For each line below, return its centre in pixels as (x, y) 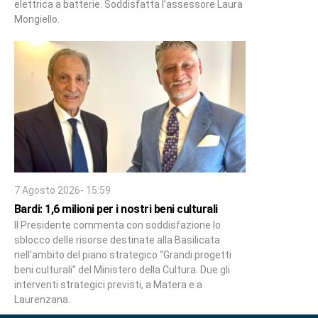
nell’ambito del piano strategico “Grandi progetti (122, 254)
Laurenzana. (42, 299)
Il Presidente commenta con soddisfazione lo (117, 225)
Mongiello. (37, 19)
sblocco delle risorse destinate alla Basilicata (117, 240)
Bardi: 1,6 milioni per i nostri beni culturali (116, 209)
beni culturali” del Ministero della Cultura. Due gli (122, 269)
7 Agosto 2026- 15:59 (62, 190)
